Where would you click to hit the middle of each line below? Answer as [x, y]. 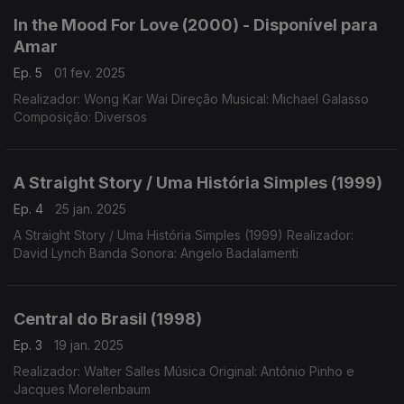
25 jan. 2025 [91, 209]
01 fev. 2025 [90, 73]
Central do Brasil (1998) [108, 319]
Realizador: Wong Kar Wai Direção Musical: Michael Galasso [191, 99]
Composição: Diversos [80, 117]
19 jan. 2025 [89, 345]
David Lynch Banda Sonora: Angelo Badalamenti [156, 253]
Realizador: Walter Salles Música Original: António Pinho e [184, 371]
